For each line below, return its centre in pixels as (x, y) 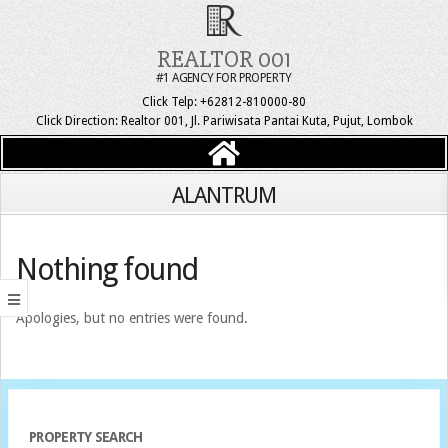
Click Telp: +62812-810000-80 (224, 102)
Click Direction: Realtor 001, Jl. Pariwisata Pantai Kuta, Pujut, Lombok (224, 120)
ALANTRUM (224, 195)
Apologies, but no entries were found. (132, 317)
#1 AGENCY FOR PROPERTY (224, 78)
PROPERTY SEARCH (86, 436)
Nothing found (107, 269)
